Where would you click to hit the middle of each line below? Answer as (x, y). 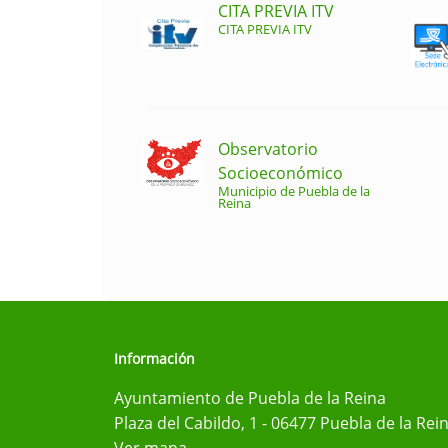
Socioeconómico (280, 172)
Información (154, 359)
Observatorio (268, 148)
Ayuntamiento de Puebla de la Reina (250, 398)
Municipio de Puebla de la (294, 190)
